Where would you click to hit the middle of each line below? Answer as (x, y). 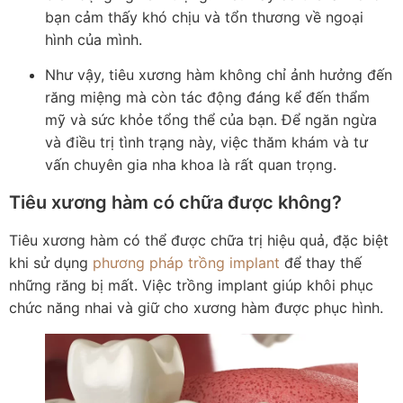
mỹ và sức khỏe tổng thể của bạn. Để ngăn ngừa (211, 120)
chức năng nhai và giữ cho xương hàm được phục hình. (196, 307)
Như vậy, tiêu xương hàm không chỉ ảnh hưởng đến (219, 75)
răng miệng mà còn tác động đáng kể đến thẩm (207, 98)
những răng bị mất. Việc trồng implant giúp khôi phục (191, 285)
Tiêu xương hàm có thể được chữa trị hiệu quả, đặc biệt (199, 240)
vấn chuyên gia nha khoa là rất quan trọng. (191, 165)
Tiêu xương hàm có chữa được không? (175, 202)
